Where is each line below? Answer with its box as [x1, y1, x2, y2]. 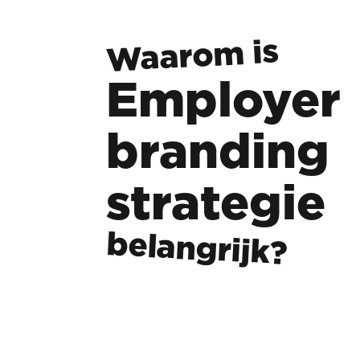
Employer [106, 81, 342, 125]
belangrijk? [105, 231, 288, 269]
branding [106, 133, 330, 177]
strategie [106, 184, 326, 228]
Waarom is [105, 39, 280, 76]
